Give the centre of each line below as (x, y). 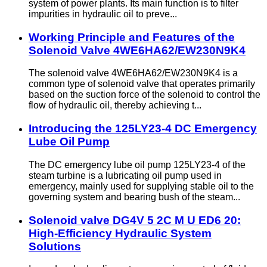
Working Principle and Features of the (132, 37)
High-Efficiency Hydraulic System (120, 233)
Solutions (55, 246)
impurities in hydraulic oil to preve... (103, 14)
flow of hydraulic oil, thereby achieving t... (115, 105)
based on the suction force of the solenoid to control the (145, 95)
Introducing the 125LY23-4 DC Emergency (143, 129)
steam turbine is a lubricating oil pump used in (125, 175)
